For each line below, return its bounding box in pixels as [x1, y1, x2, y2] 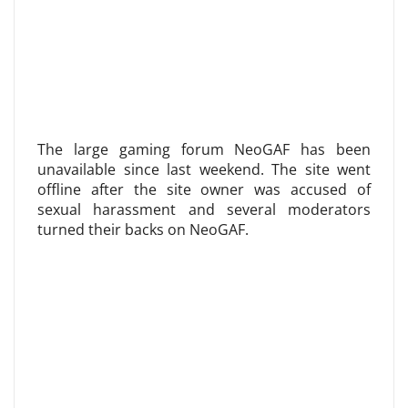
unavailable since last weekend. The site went [37, 159, 371, 179]
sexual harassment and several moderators [37, 199, 371, 219]
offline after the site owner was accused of [37, 179, 371, 199]
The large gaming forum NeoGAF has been [37, 139, 371, 159]
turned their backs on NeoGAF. [37, 219, 249, 240]
